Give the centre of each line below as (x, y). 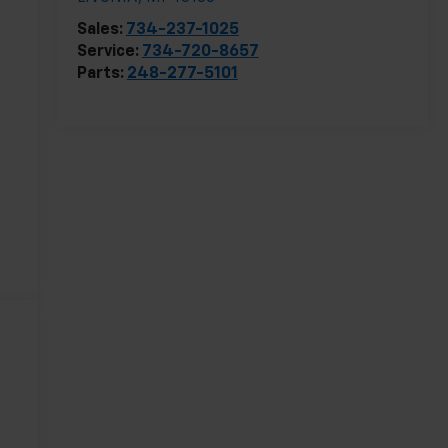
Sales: (101, 30)
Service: (109, 52)
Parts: (101, 74)
